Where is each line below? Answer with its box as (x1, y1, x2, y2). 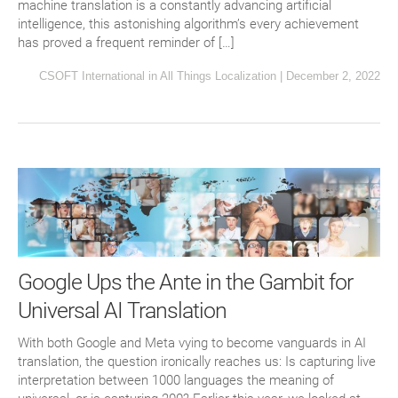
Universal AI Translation (18, 297, 227, 323)
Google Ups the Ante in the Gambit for (18, 268, 353, 295)
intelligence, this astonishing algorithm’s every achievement (18, 16, 359, 32)
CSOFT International (39, 69, 145, 83)
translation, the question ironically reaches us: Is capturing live (18, 353, 376, 370)
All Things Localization (160, 69, 276, 83)
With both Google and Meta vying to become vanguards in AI (18, 334, 366, 351)
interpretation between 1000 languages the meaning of (18, 371, 334, 388)
